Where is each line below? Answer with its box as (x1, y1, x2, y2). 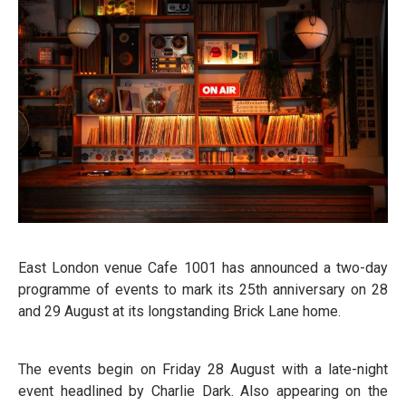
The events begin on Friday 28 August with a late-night (18, 360, 388, 378)
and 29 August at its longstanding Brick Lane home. (18, 302, 341, 320)
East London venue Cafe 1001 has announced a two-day (18, 258, 388, 276)
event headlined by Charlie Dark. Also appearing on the (18, 382, 388, 400)
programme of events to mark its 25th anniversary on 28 (18, 280, 388, 298)
